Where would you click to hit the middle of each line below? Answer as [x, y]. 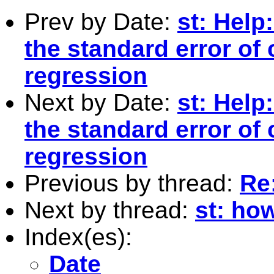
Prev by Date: [101, 21]
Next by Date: [101, 102]
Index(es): [78, 237]
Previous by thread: [132, 183]
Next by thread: [110, 210]
